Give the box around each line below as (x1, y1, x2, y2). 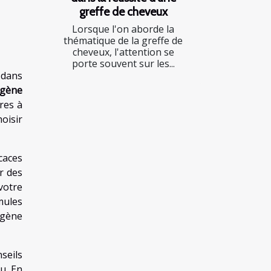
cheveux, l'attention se (72, 45, 174, 59)
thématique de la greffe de (64, 33, 183, 47)
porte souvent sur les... (71, 56, 175, 70)
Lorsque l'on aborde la (72, 22, 174, 36)
